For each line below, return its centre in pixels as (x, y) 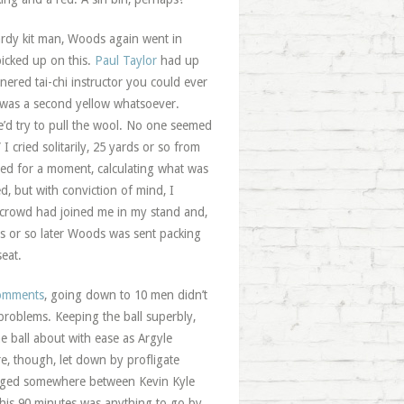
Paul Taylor (125, 60)
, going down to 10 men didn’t (125, 295)
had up (178, 60)
